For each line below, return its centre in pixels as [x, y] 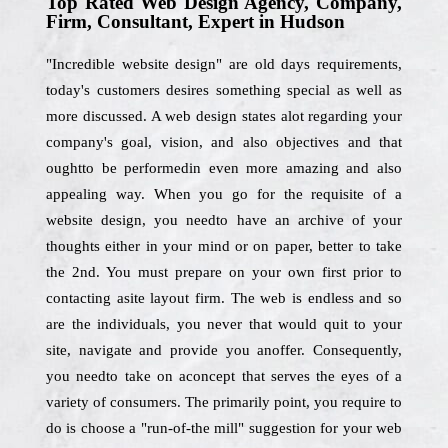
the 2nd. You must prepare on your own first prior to [224, 272]
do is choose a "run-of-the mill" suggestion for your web [224, 428]
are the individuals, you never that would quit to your [224, 324]
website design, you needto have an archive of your [224, 220]
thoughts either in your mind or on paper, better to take [224, 246]
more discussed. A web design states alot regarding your [224, 116]
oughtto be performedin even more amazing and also [224, 168]
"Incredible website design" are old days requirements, [224, 64]
